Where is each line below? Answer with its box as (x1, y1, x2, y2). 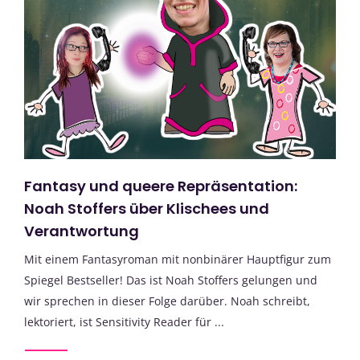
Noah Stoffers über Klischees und (24, 198, 269, 219)
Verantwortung (24, 220, 139, 241)
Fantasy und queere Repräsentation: (24, 175, 297, 196)
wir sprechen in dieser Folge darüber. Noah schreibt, (24, 292, 310, 309)
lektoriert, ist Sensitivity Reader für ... (24, 313, 224, 329)
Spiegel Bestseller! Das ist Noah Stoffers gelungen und (24, 272, 317, 288)
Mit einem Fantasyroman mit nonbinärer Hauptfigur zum (24, 251, 331, 267)
